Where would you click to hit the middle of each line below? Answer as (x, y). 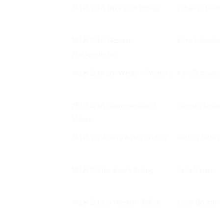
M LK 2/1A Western (102, 40)
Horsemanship (95, 54)
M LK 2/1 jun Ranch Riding (113, 170)
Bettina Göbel (198, 137)
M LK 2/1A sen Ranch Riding (115, 8)
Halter (82, 119)
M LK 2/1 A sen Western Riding (120, 137)
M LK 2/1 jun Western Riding (116, 202)
